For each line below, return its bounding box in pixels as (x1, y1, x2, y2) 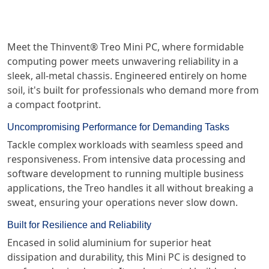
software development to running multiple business (7, 168, 244, 180)
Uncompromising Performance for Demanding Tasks (7, 120, 229, 134)
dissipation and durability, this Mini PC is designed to (7, 251, 246, 263)
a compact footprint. (7, 98, 101, 110)
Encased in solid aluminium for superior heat (7, 237, 211, 249)
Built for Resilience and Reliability (7, 218, 151, 232)
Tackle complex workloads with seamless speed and (7, 139, 243, 151)
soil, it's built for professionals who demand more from (7, 84, 259, 96)
